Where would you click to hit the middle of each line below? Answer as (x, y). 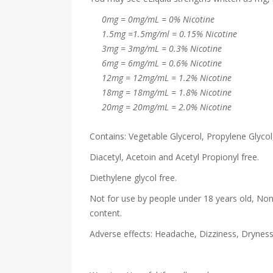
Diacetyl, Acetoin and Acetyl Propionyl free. (175, 157)
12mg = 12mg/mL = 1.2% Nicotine (161, 78)
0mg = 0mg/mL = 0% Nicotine (158, 19)
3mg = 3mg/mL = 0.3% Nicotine (156, 48)
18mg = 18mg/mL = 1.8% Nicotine (161, 92)
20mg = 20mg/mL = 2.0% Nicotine (161, 107)
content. (106, 213)
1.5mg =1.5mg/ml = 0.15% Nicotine (163, 34)
